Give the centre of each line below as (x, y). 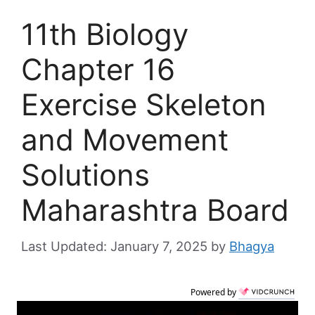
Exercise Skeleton (144, 105)
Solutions (85, 175)
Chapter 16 (98, 70)
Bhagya (252, 246)
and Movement (125, 140)
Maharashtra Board (155, 210)
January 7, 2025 (159, 246)
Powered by (214, 292)
